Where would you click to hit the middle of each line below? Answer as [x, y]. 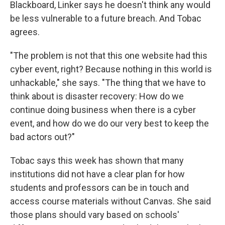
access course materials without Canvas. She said [110, 201]
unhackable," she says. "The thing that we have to [108, 83]
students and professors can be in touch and [99, 188]
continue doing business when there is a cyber [103, 110]
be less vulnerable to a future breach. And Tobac [106, 18]
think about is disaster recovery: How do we [97, 96]
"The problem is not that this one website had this [109, 55]
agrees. [25, 32]
